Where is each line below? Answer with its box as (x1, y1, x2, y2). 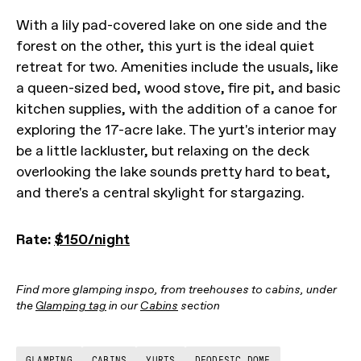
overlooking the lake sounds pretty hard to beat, (16, 162, 330, 180)
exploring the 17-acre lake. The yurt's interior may (16, 120, 336, 139)
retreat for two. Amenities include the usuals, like (16, 57, 338, 76)
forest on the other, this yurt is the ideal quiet (16, 36, 314, 55)
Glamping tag (35, 298, 106, 313)
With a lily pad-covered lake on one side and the (16, 15, 327, 34)
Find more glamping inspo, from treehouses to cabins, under (16, 282, 337, 297)
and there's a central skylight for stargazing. (16, 183, 305, 201)
